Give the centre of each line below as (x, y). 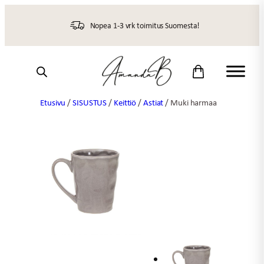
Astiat (153, 102)
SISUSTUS (90, 102)
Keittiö (125, 102)
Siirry (15, 11)
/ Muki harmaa (190, 102)
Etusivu (53, 102)
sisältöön (24, 26)
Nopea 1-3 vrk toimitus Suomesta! (145, 25)
